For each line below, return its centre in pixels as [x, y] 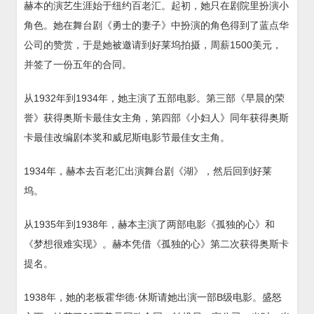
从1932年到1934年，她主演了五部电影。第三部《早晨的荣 [154, 98]
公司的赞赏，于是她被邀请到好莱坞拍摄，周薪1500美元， [153, 45]
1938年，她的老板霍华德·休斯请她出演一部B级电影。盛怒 [153, 297]
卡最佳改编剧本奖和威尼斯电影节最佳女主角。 [127, 137]
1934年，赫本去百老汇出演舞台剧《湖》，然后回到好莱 [148, 171]
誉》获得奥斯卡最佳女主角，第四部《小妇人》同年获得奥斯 [156, 117]
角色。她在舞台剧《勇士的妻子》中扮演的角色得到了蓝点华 [156, 25]
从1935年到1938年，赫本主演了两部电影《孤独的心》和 [149, 224]
